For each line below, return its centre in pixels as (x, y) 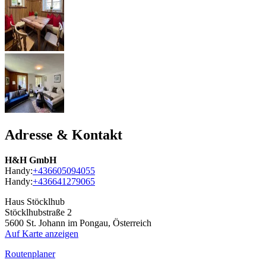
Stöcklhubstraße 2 (38, 212)
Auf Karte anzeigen (42, 233)
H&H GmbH (31, 160)
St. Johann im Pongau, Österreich (89, 223)
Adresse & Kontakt (64, 134)
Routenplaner (30, 254)
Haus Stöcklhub (35, 201)
